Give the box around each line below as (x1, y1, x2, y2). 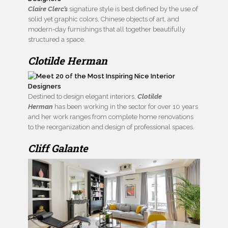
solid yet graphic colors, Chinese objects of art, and (28, 15, 179, 23)
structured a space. (28, 36, 85, 44)
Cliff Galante (28, 141, 88, 155)
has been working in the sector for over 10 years (53, 103, 198, 111)
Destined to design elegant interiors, (28, 93, 137, 101)
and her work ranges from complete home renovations (28, 113, 193, 121)
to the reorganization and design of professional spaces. (28, 123, 194, 131)
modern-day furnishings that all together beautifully (28, 25, 185, 34)
